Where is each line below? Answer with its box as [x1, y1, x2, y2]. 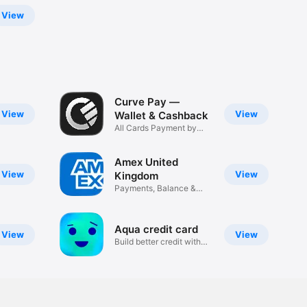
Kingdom [114, 169, 158, 182]
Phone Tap [114, 132, 156, 143]
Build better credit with [114, 236, 201, 247]
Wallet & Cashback [114, 108, 208, 122]
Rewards [114, 193, 148, 204]
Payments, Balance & [114, 182, 196, 193]
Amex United [114, 155, 178, 169]
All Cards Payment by [114, 122, 197, 133]
